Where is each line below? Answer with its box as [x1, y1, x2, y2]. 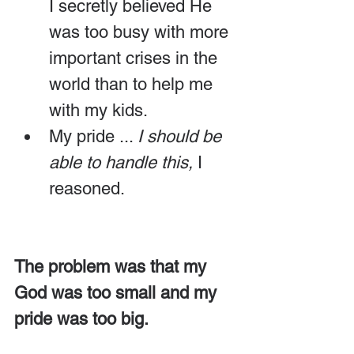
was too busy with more [49, 22, 233, 42]
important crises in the [49, 48, 222, 68]
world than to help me [49, 74, 217, 94]
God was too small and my [14, 283, 221, 303]
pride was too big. [14, 309, 149, 329]
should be [147, 126, 226, 146]
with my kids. [49, 100, 148, 120]
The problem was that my [14, 257, 211, 277]
